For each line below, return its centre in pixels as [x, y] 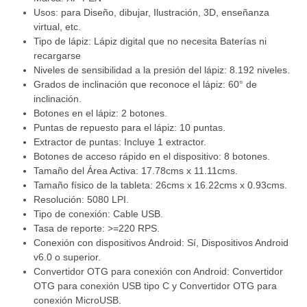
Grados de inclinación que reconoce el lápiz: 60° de [146, 85]
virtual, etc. [58, 27]
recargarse [58, 56]
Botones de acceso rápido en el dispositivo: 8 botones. [152, 157]
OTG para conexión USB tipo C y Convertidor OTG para [156, 286]
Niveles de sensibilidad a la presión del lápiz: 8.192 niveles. [162, 70]
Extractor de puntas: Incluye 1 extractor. [120, 142]
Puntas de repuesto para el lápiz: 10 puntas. [130, 128]
